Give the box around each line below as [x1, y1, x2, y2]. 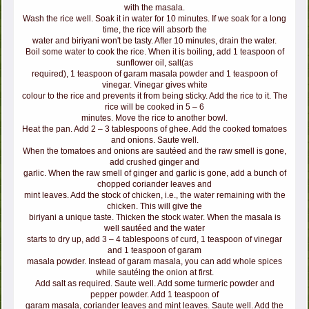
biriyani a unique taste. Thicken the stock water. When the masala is [28, 212, 281, 223]
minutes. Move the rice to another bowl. [81, 113, 228, 123]
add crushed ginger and [110, 157, 199, 168]
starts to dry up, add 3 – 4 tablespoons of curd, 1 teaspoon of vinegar [27, 235, 282, 245]
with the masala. [124, 3, 185, 13]
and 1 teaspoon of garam [108, 246, 201, 256]
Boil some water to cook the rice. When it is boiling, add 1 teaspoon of [25, 47, 284, 57]
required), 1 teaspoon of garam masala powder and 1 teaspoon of [32, 69, 277, 79]
